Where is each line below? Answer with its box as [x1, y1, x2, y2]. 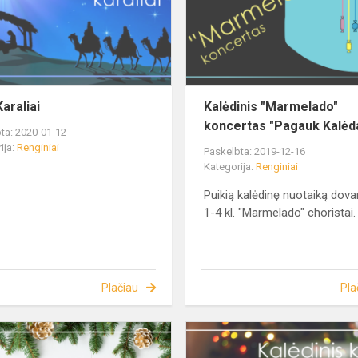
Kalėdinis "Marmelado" [204, 99, 339, 115]
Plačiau [101, 281, 138, 295]
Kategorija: [204, 161, 257, 173]
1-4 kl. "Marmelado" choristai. [204, 205, 356, 221]
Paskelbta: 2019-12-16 [204, 145, 306, 158]
